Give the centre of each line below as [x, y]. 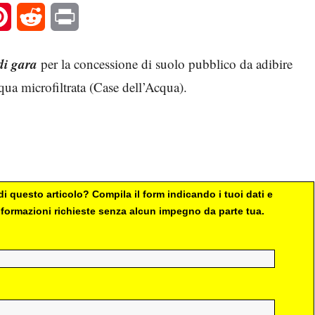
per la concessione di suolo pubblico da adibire [165, 64]
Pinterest [30, 17]
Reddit [60, 17]
